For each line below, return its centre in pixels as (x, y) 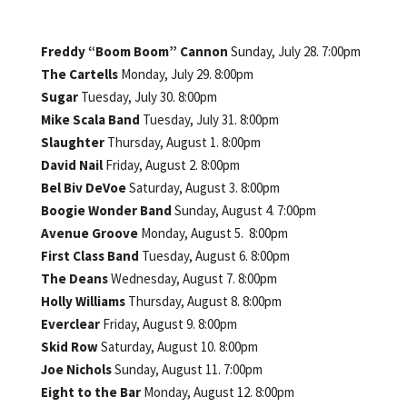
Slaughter (74, 142)
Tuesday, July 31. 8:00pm (210, 119)
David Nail (73, 164)
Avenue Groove (90, 233)
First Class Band (91, 255)
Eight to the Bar (92, 392)
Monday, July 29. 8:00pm (187, 74)
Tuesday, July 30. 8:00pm (149, 96)
